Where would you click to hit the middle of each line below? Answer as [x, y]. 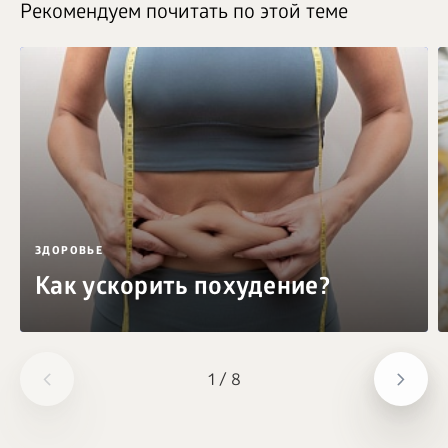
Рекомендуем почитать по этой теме [184, 14]
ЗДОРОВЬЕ [69, 251]
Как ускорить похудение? [182, 289]
